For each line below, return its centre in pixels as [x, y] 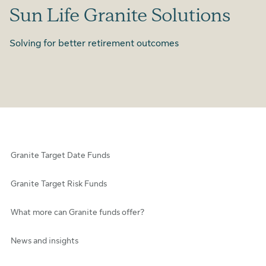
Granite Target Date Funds [60, 155]
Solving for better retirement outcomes [94, 43]
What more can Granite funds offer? [77, 212]
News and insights [45, 240]
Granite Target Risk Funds [59, 183]
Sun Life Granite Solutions [120, 15]
